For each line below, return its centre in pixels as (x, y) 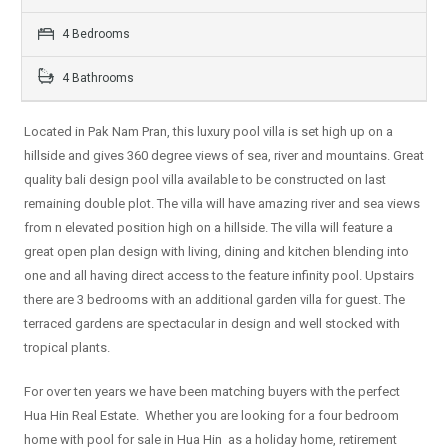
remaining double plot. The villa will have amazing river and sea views (222, 204)
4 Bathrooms (96, 78)
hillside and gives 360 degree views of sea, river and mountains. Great (224, 156)
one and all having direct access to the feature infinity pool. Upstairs (219, 276)
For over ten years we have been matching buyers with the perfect (212, 392)
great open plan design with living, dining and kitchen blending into (216, 252)
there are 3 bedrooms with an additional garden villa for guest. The (214, 300)
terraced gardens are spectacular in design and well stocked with (212, 324)
